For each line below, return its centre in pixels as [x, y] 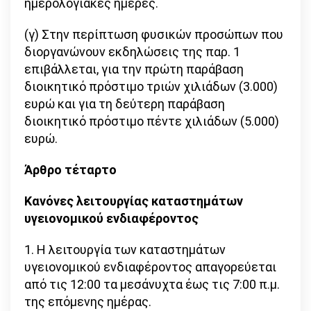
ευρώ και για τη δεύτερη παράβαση [125, 104]
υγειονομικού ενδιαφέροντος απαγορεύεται [150, 267]
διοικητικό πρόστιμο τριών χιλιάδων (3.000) [151, 87]
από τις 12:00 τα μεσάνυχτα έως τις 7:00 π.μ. [152, 285]
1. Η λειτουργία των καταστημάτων [125, 250]
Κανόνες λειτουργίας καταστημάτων [134, 201]
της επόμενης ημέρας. [88, 302]
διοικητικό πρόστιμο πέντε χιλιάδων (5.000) [152, 121]
